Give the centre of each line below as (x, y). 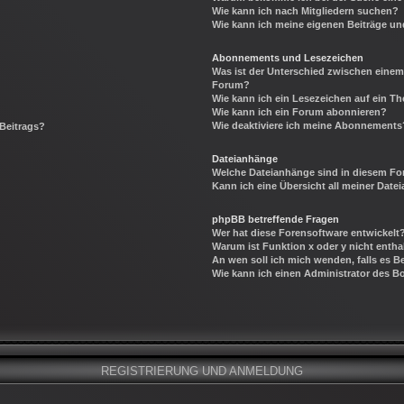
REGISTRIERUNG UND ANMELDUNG (202, 372)
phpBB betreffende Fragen (276, 219)
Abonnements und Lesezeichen (288, 57)
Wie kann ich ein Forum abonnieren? (300, 111)
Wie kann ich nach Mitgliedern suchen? (306, 10)
